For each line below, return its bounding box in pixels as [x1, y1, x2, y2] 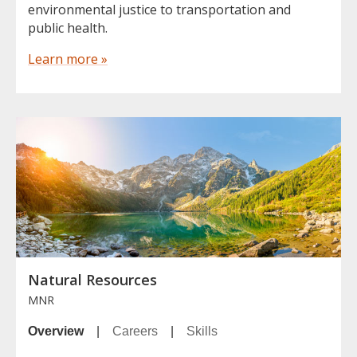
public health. [28, 19, 108, 37]
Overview [28, 324, 84, 338]
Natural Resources [28, 269, 157, 289]
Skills [186, 324, 218, 338]
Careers [112, 324, 158, 338]
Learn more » [28, 50, 108, 69]
